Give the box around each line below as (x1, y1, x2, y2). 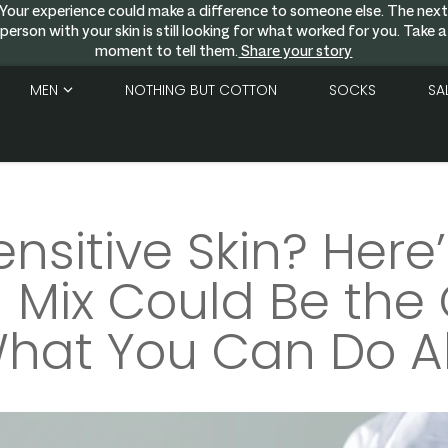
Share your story (238, 44, 353, 61)
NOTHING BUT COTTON (125, 80, 278, 100)
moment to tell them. (95, 44, 239, 61)
